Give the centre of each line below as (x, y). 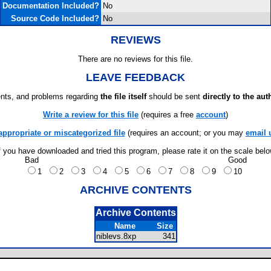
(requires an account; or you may (185, 133)
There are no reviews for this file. (135, 59)
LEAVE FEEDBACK (135, 77)
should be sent (175, 96)
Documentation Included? (51, 6)
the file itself (123, 96)
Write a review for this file (91, 115)
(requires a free (167, 115)
